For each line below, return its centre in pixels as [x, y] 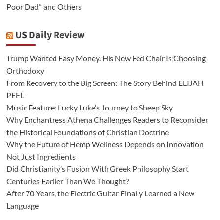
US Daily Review [50, 36]
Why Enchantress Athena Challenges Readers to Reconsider [107, 120]
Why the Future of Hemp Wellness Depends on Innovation [105, 144]
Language [22, 206]
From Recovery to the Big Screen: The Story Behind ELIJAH [105, 83]
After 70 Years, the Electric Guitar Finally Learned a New [100, 193]
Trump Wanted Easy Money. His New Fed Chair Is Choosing [106, 58]
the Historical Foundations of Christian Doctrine [87, 132]
